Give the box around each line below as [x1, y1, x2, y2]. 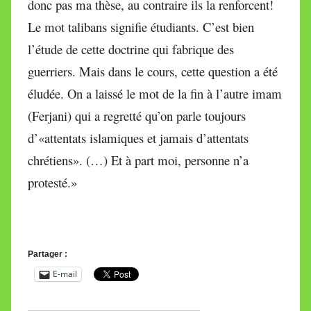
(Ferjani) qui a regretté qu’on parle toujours [28, 106, 246, 124]
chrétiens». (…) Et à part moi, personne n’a [28, 151, 249, 169]
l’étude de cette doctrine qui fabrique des [28, 40, 234, 58]
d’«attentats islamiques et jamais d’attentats [28, 128, 249, 146]
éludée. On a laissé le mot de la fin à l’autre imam [28, 84, 282, 102]
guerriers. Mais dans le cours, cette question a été [28, 62, 278, 80]
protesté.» [28, 173, 77, 191]
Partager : [28, 249, 67, 259]
